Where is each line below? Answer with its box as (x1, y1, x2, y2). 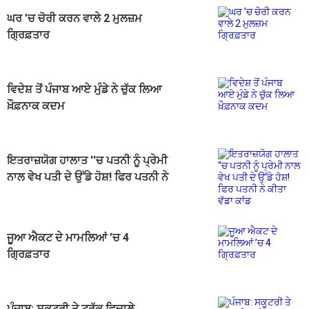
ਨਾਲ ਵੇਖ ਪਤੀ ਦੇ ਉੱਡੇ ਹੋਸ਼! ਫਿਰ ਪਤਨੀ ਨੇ (7, 170, 168, 184)
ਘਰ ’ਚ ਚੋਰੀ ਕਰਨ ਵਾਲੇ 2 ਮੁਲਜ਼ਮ (7, 12, 142, 26)
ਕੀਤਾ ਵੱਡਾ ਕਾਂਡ (7, 187, 69, 201)
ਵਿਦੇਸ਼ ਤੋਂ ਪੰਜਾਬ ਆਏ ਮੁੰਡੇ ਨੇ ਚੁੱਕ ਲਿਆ (7, 83, 161, 97)
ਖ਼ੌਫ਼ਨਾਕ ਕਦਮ (7, 99, 65, 113)
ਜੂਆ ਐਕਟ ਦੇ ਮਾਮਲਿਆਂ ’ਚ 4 (7, 231, 129, 245)
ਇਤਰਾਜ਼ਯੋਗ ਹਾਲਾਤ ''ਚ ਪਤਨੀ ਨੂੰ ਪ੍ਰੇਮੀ (7, 154, 168, 168)
